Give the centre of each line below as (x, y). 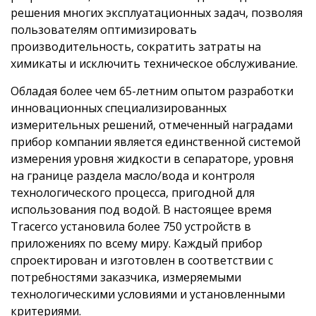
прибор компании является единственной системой (156, 141)
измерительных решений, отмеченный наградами (152, 124)
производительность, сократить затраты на (136, 46)
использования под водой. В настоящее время (141, 209)
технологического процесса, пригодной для (133, 192)
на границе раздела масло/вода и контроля (133, 175)
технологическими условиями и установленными (148, 294)
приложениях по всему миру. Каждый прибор (136, 243)
